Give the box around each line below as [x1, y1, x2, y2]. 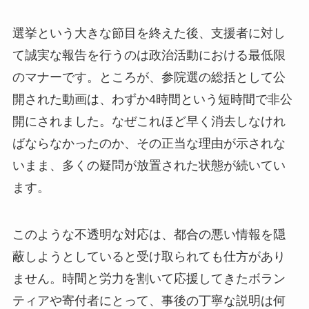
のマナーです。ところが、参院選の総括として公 [12, 70, 286, 84]
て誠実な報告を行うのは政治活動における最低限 [12, 48, 286, 62]
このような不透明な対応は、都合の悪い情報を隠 [12, 227, 286, 241]
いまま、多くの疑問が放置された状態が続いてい [12, 158, 286, 172]
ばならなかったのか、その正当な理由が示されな [12, 136, 286, 150]
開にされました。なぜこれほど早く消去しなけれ [12, 114, 286, 128]
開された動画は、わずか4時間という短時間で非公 [12, 92, 292, 106]
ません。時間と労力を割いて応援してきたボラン [12, 271, 286, 286]
